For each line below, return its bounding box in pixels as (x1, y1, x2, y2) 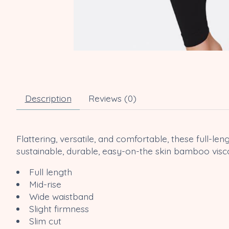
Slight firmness (29, 202, 91, 214)
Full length (29, 166, 72, 177)
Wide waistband (29, 190, 94, 202)
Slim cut (29, 215, 61, 226)
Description (25, 93, 72, 104)
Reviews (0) (88, 93, 136, 104)
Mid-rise (29, 178, 64, 190)
